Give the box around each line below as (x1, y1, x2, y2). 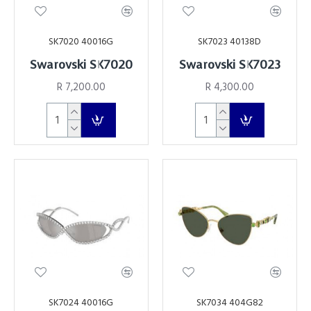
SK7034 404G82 (196, 295, 263, 310)
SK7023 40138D (198, 34, 262, 49)
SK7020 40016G (49, 34, 114, 49)
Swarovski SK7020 (29, 56, 133, 73)
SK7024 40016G (49, 295, 114, 310)
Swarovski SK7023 (178, 56, 280, 73)
